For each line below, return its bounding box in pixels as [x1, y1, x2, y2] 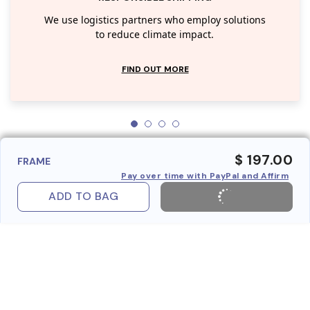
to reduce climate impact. [95, 27, 215, 42]
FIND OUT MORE [121, 63, 189, 75]
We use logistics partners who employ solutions [44, 12, 266, 28]
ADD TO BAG [48, 189, 118, 204]
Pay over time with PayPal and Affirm [121, 170, 289, 181]
